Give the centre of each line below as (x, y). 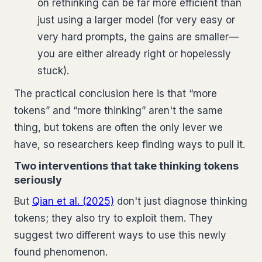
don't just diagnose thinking (181, 201)
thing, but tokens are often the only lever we (118, 127)
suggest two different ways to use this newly (120, 235)
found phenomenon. (61, 252)
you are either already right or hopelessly (134, 54)
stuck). (53, 70)
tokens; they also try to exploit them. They (113, 218)
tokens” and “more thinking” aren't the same (118, 110)
